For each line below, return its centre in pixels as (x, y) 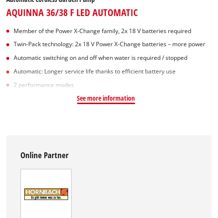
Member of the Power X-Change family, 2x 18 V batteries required (103, 31)
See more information (106, 98)
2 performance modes (44, 85)
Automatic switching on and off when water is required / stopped (101, 58)
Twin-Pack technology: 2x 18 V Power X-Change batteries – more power (110, 44)
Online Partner (45, 155)
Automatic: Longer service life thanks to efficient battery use (95, 71)
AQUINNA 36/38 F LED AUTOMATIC (72, 12)
